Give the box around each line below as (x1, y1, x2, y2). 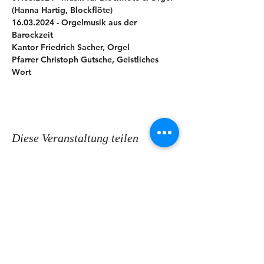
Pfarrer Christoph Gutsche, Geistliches (12, 54, 161, 65)
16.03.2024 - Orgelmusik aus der (12, 17, 139, 28)
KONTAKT (58, 200, 131, 217)
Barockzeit (12, 29, 53, 40)
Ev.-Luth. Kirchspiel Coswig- (29, 240, 159, 252)
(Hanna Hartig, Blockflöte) (12, 5, 113, 15)
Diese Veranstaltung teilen (12, 131, 138, 144)
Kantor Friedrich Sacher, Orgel (12, 42, 130, 52)
